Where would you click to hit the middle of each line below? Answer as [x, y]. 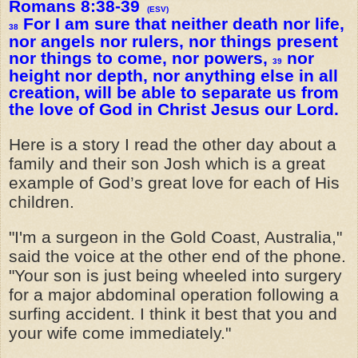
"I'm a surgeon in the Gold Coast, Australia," [175, 237]
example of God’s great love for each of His [174, 183]
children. [42, 202]
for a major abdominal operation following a [174, 294]
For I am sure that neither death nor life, [181, 24]
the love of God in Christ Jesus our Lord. [174, 109]
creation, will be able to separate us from [174, 92]
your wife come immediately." [120, 333]
